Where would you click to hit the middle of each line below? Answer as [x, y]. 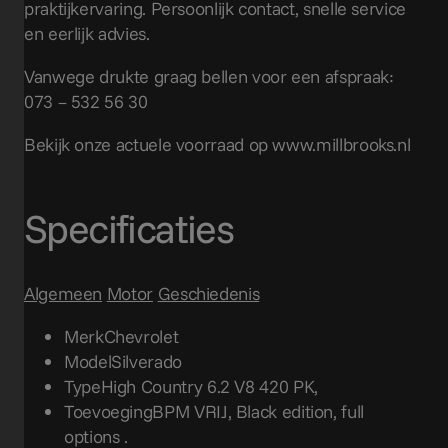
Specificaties [129, 228]
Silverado [146, 362]
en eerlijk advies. [87, 33]
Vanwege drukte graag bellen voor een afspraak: [209, 76]
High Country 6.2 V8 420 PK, [209, 387]
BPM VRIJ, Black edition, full [258, 412]
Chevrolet [141, 337]
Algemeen [63, 294]
